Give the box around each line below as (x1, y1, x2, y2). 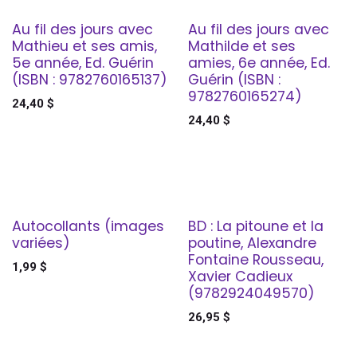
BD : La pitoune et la (187, 216, 324, 236)
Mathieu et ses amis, (12, 36, 157, 56)
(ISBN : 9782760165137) (12, 69, 167, 89)
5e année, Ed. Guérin (12, 53, 154, 73)
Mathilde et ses (187, 36, 296, 56)
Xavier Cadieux (187, 266, 292, 286)
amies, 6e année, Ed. (187, 53, 330, 73)
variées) (12, 233, 70, 253)
